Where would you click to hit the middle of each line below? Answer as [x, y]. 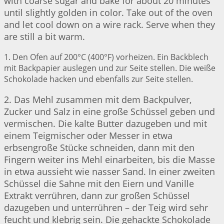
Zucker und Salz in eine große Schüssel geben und [109, 112]
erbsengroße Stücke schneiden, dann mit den [99, 148]
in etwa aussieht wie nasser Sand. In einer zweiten [109, 172]
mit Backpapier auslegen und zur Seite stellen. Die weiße [110, 68]
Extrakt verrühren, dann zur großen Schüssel [97, 196]
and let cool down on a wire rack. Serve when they [109, 25]
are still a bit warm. [44, 37]
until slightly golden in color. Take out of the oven [108, 13]
